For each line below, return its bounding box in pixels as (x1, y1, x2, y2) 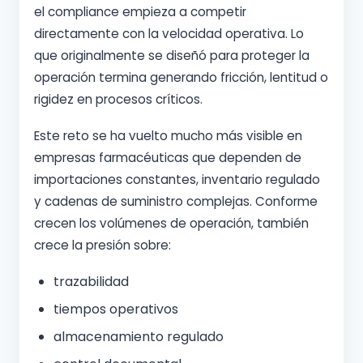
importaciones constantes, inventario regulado (34, 171, 320, 188)
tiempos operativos (53, 300, 178, 318)
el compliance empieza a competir (34, 3, 246, 20)
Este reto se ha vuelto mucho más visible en (34, 127, 302, 144)
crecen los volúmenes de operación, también (34, 215, 309, 232)
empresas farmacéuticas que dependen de (34, 149, 301, 166)
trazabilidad (53, 272, 129, 291)
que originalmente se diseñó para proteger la (34, 47, 310, 64)
